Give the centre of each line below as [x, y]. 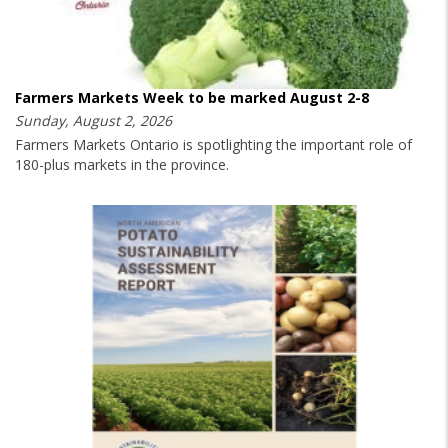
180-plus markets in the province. [122, 165]
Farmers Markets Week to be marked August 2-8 [192, 98]
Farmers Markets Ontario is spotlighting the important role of [213, 145]
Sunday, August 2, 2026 [93, 121]
